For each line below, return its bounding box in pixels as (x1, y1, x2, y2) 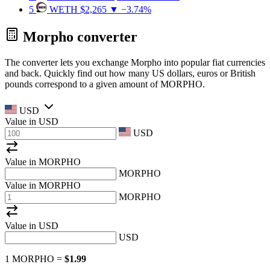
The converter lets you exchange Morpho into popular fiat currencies (5, 57, 265, 67)
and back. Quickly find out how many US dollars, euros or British (5, 67, 256, 78)
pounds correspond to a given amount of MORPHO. (5, 78, 205, 89)
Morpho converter (19, 29, 137, 45)
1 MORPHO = (5, 253, 64, 264)
